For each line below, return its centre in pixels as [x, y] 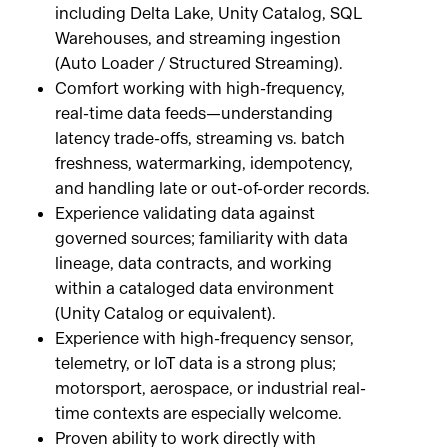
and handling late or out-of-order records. [212, 189]
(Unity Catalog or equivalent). [165, 314]
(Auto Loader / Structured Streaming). [199, 64]
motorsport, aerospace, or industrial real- [210, 389]
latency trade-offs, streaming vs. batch [200, 139]
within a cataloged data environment [194, 289]
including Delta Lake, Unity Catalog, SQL [208, 14]
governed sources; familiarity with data [201, 239]
